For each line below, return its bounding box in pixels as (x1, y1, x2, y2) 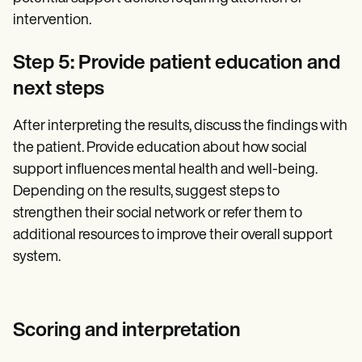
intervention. (13, 13, 91, 29)
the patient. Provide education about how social (13, 141, 307, 157)
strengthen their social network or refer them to (13, 206, 302, 222)
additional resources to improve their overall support (13, 228, 333, 244)
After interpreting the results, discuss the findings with (13, 119, 347, 135)
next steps (13, 80, 104, 100)
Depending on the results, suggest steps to (13, 184, 280, 200)
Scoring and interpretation (13, 322, 241, 342)
